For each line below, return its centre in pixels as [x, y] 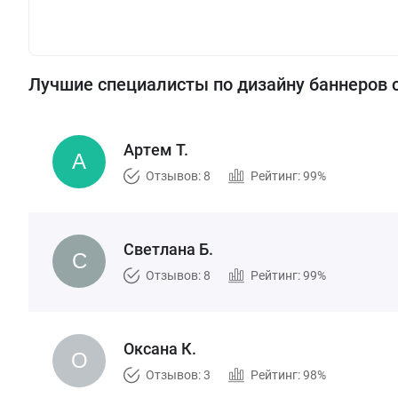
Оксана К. [160, 349]
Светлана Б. [168, 249]
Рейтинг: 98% [288, 375]
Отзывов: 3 [178, 375]
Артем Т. [156, 150]
